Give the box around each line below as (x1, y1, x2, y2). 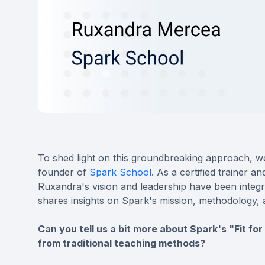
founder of (38, 166, 89, 179)
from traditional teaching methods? (38, 237, 205, 250)
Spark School (89, 166, 151, 179)
